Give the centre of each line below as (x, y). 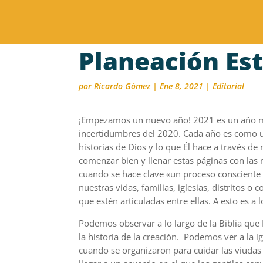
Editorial (229, 86)
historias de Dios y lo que (131, 146)
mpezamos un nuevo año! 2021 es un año (172, 119)
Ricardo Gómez (122, 86)
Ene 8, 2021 (182, 86)
